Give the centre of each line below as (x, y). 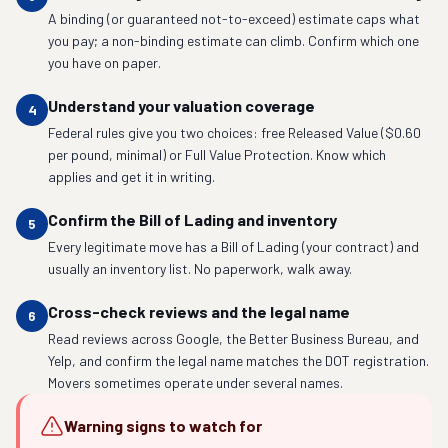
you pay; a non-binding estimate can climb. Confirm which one (233, 40)
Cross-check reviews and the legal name (199, 311)
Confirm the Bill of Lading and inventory (192, 219)
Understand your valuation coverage (181, 105)
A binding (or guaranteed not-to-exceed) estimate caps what (234, 18)
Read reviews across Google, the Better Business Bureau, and (233, 338)
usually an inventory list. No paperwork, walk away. (200, 268)
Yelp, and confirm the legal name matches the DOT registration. (238, 360)
